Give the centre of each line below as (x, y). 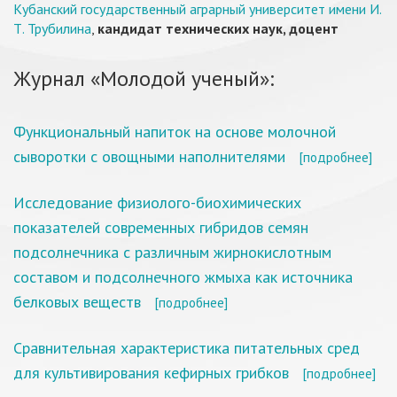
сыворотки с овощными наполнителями (149, 156)
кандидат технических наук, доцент (218, 28)
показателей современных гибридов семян (161, 227)
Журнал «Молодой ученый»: (144, 78)
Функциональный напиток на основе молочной (175, 132)
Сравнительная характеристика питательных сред (187, 348)
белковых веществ (77, 302)
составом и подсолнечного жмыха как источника (183, 277)
